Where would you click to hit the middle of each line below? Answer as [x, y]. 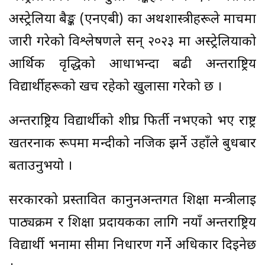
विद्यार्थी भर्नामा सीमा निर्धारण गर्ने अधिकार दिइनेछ [132, 246]
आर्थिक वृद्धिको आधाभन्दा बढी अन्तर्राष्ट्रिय [132, 65]
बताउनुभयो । [41, 167]
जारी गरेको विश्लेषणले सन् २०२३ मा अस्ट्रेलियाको [132, 43]
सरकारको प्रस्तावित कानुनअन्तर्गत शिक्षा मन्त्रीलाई [132, 201]
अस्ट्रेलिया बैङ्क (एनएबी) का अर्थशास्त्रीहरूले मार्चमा [132, 20]
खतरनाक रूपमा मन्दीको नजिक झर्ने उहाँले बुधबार [132, 144]
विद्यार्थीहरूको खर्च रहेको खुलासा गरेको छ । [115, 88]
